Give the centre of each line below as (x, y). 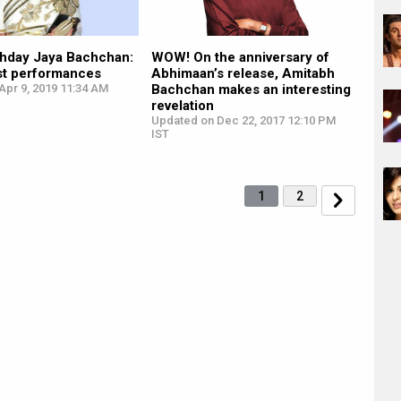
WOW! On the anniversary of (240, 58)
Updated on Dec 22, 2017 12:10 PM (243, 121)
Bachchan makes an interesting (251, 90)
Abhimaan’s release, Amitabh (243, 74)
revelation (182, 106)
